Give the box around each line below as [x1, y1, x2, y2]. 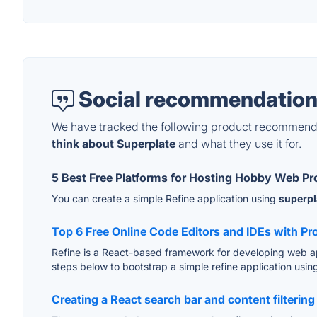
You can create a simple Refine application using [52, 192, 279, 205]
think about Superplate [52, 137, 175, 151]
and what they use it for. [175, 137, 301, 151]
